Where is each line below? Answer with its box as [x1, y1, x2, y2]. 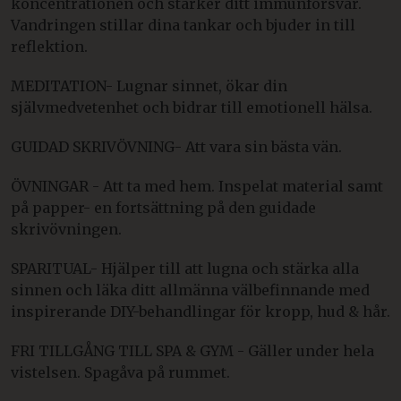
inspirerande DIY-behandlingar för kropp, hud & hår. [11, 302, 390, 320]
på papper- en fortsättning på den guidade [11, 198, 316, 217]
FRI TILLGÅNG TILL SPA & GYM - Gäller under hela [11, 341, 374, 360]
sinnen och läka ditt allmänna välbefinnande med [11, 280, 370, 299]
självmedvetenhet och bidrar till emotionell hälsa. [11, 98, 372, 116]
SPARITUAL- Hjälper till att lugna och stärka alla [11, 259, 359, 277]
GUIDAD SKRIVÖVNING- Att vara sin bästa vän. [11, 137, 342, 156]
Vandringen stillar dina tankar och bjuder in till [11, 15, 355, 34]
